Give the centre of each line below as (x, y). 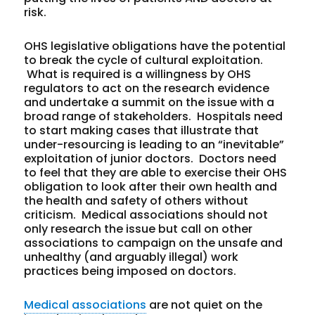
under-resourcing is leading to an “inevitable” (154, 144)
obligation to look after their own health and (151, 186)
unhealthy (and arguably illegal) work (131, 257)
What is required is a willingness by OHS (138, 74)
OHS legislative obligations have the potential (155, 46)
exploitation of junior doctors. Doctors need (150, 158)
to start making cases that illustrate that (142, 130)
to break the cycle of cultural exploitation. (144, 60)
